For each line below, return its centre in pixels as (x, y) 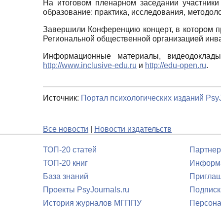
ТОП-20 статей (70, 150)
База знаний (66, 176)
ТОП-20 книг (65, 163)
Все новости (66, 129)
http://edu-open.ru (176, 65)
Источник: (62, 98)
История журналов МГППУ (92, 203)
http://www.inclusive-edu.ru (90, 65)
